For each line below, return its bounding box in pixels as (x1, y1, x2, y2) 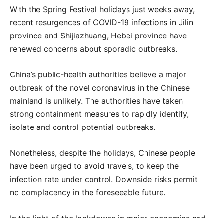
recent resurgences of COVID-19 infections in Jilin (10, 18, 193, 27)
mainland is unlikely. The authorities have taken (10, 96, 183, 106)
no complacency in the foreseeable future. (10, 187, 165, 197)
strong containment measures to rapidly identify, (10, 109, 189, 119)
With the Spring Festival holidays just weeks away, (10, 4, 195, 14)
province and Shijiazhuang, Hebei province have (10, 31, 187, 40)
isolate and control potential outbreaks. (10, 122, 155, 132)
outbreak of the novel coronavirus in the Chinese (10, 83, 190, 92)
